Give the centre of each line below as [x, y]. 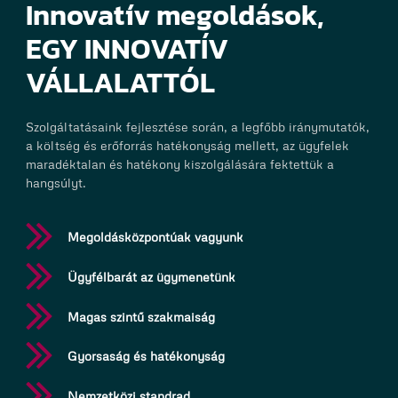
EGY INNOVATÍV [127, 49]
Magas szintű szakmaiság [142, 316]
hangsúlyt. [56, 183]
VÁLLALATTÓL [120, 83]
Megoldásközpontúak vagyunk [156, 236]
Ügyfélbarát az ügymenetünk [152, 276]
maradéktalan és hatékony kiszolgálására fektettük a [179, 164]
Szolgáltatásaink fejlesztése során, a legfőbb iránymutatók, [197, 127]
